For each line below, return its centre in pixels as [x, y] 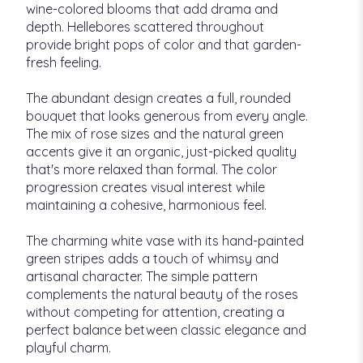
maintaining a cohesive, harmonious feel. [146, 205]
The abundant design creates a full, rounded [158, 98]
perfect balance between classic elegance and [166, 330]
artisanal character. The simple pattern [142, 277]
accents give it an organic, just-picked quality [161, 152]
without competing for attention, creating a [155, 312]
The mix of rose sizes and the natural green [155, 134]
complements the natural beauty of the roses [162, 295]
